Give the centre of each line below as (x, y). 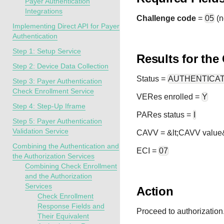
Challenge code (166, 18)
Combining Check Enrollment (71, 166)
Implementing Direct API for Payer (66, 26)
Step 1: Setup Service (47, 51)
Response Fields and (71, 206)
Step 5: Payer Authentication (57, 121)
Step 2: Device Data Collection (60, 66)
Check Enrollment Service (53, 91)
